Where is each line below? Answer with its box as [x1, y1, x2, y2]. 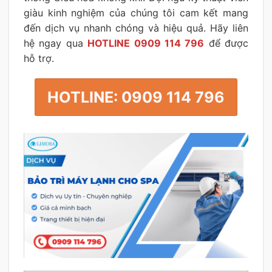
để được [208, 36, 248, 49]
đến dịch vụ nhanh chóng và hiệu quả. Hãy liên [24, 21, 248, 34]
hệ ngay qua [24, 36, 88, 49]
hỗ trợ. [24, 52, 60, 64]
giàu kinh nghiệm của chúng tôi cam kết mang [24, 6, 248, 19]
